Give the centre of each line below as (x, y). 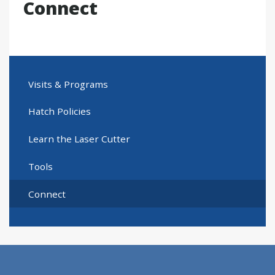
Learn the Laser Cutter (79, 139)
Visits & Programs (68, 84)
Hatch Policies (59, 111)
